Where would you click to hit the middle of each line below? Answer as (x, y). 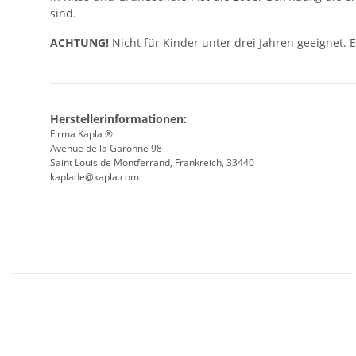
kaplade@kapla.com (95, 177)
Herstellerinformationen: (118, 119)
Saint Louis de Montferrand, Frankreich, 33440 (152, 163)
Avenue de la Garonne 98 (106, 149)
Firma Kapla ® (81, 134)
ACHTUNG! (79, 43)
